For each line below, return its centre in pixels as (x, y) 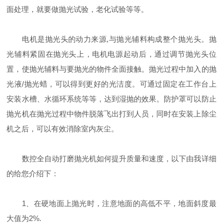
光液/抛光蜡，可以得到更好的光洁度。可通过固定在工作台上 (111, 84)
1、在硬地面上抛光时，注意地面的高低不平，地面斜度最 (111, 203)
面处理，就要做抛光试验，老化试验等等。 (78, 9)
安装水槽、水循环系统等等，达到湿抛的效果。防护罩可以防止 (111, 99)
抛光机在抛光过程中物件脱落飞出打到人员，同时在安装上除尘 (111, 114)
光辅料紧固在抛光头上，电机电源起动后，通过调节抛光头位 (111, 54)
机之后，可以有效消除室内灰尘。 (63, 129)
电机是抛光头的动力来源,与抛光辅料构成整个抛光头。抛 (111, 39)
